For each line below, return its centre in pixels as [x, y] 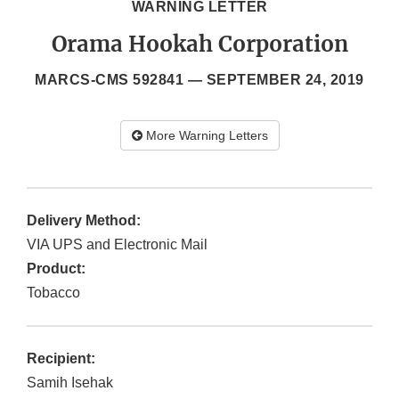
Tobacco [53, 293]
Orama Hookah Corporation [199, 45]
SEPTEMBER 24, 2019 [285, 80]
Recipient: [61, 359]
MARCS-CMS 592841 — [121, 80]
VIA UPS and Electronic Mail [117, 245]
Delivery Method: [84, 221]
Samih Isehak [70, 383]
